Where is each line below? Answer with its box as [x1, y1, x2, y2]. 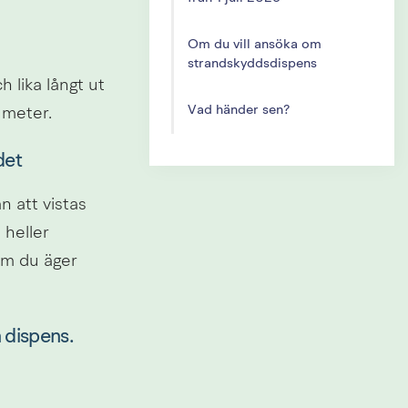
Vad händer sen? [187, 103, 290, 117]
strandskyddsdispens [187, 56, 317, 71]
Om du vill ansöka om [187, 37, 321, 52]
